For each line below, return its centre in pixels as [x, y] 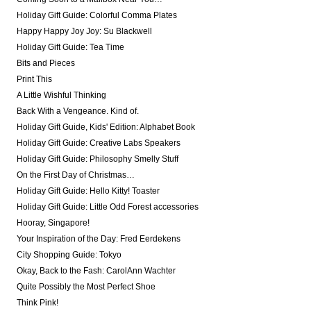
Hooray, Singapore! [53, 223]
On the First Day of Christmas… [75, 175]
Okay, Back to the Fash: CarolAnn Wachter [96, 271]
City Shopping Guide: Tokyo [69, 255]
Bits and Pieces [45, 64]
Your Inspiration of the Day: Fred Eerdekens [98, 239]
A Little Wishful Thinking [61, 95]
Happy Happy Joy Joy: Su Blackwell [84, 32]
